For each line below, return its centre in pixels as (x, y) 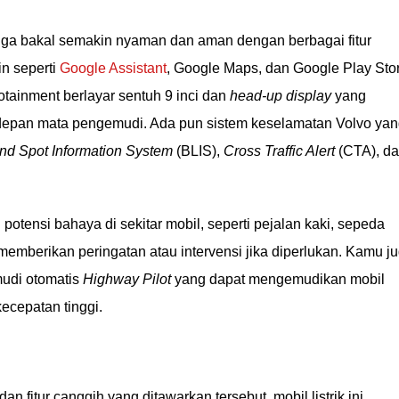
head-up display (281, 96)
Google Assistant (113, 68)
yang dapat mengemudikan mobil (278, 279)
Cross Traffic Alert (279, 151)
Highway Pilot (127, 279)
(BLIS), (198, 151)
